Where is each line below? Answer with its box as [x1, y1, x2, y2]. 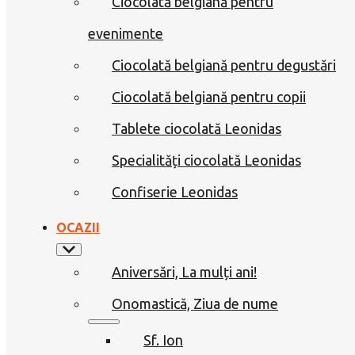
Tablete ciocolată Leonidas [112, 120, 281, 136]
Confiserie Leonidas [112, 183, 238, 200]
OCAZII [56, 219, 100, 235]
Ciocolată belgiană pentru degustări [112, 56, 336, 73]
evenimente [88, 25, 163, 41]
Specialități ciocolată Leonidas [112, 151, 301, 168]
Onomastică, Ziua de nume [112, 295, 278, 311]
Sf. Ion [143, 331, 183, 348]
